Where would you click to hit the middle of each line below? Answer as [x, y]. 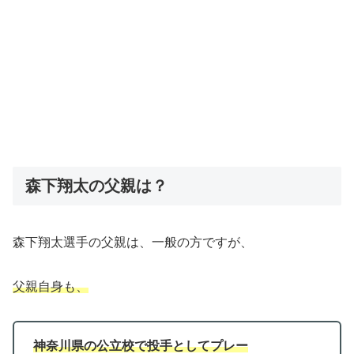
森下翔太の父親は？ [96, 186]
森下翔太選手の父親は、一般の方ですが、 [133, 242]
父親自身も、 [51, 287]
